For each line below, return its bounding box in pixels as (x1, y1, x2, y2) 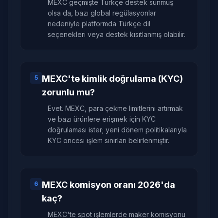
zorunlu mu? (42, 87, 95, 97)
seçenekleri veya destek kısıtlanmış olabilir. (48, 30, 185, 38)
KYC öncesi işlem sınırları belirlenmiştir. (48, 136, 169, 145)
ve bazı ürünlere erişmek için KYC (48, 115, 156, 123)
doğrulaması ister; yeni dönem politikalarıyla (48, 126, 187, 134)
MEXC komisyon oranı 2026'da (42, 180, 175, 190)
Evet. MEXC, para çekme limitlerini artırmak (48, 104, 183, 112)
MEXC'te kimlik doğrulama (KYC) (42, 73, 183, 84)
